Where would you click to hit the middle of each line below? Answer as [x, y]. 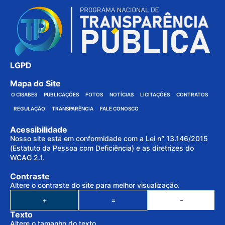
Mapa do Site [35, 84]
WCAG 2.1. [27, 158]
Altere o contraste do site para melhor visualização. [95, 185]
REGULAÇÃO [29, 109]
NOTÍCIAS [122, 95]
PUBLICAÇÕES [61, 95]
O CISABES [24, 95]
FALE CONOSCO [119, 109]
